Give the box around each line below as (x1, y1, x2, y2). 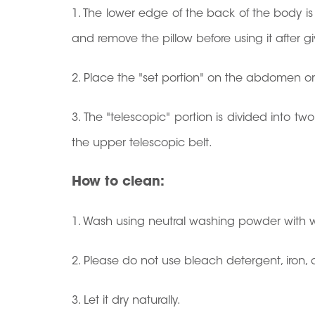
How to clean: (72, 176, 165, 189)
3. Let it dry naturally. (72, 295, 181, 307)
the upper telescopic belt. (72, 138, 212, 149)
